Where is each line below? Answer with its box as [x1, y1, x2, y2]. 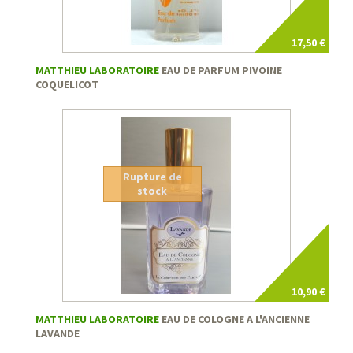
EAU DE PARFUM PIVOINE [159, 62, 282, 77]
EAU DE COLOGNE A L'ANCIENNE [159, 311, 310, 326]
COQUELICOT [35, 76, 98, 91]
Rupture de [122, 169, 182, 184]
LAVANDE [35, 325, 80, 340]
